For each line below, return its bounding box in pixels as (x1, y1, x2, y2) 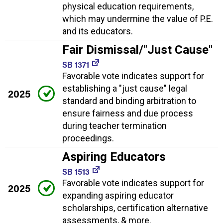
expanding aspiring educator (62, 190, 174, 201)
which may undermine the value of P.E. (62, 13, 213, 24)
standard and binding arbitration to (62, 95, 196, 106)
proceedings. (62, 132, 114, 143)
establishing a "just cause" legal (62, 83, 187, 94)
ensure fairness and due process (62, 108, 193, 118)
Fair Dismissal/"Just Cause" (62, 42, 213, 57)
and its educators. (62, 25, 133, 36)
